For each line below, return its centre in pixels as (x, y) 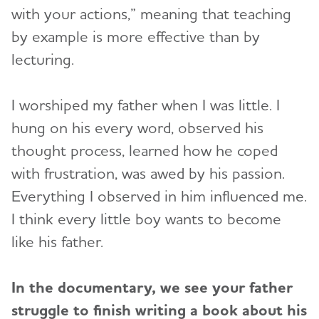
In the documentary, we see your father (152, 287)
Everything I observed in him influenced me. (159, 196)
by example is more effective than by (136, 37)
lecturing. (47, 59)
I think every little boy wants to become (146, 219)
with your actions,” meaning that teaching (151, 14)
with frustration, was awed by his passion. (148, 173)
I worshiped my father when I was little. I (146, 105)
